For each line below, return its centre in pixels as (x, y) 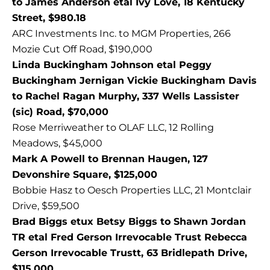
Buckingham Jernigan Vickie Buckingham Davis (134, 81)
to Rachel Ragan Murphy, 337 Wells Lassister (126, 96)
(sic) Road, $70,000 (60, 112)
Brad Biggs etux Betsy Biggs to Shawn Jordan (129, 222)
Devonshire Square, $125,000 (85, 175)
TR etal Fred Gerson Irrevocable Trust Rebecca (130, 237)
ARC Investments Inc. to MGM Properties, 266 (121, 34)
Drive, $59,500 (46, 206)
